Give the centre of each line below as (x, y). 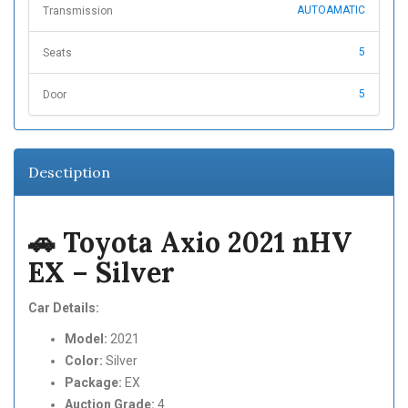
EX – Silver (102, 273)
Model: (86, 339)
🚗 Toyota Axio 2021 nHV (190, 243)
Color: (84, 361)
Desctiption (69, 173)
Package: (93, 383)
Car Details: (64, 308)
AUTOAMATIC (331, 10)
